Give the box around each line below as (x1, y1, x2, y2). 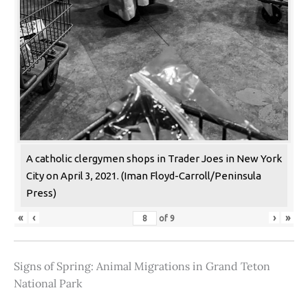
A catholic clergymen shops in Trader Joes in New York (26, 153, 282, 165)
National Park (14, 276, 82, 291)
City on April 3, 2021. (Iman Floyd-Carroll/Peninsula (26, 170, 261, 182)
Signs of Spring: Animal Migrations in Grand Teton (14, 259, 270, 274)
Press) (26, 187, 56, 199)
